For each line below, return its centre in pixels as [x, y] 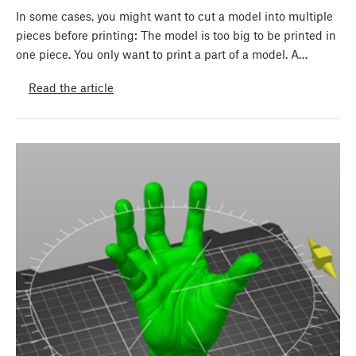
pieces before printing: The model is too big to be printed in [176, 35]
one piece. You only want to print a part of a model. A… [162, 54]
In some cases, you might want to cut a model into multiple [174, 16]
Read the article [71, 87]
